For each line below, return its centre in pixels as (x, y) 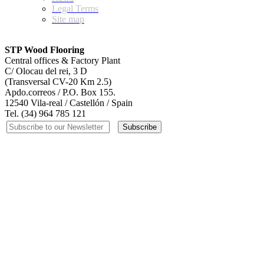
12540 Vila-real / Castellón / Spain (69, 103)
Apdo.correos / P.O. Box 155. (60, 92)
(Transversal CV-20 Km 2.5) (58, 81)
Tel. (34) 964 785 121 (45, 113)
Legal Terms (75, 8)
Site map (68, 19)
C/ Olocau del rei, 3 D (46, 71)
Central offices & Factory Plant (62, 60)
